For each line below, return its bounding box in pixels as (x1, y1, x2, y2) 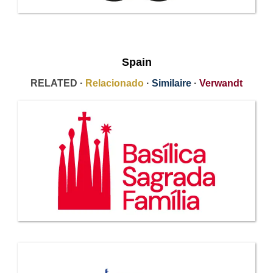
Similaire (152, 78, 191, 89)
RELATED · (30, 78, 85, 89)
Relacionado (85, 78, 144, 89)
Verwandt (199, 78, 243, 89)
